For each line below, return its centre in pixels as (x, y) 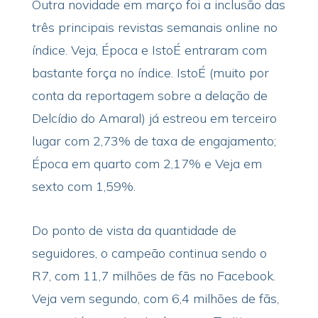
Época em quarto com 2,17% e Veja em (147, 164)
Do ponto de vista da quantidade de (134, 230)
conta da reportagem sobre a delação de (149, 95)
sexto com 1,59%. (83, 186)
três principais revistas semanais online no (154, 27)
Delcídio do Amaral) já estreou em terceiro (154, 118)
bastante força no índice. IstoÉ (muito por (150, 73)
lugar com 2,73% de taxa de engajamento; (154, 141)
